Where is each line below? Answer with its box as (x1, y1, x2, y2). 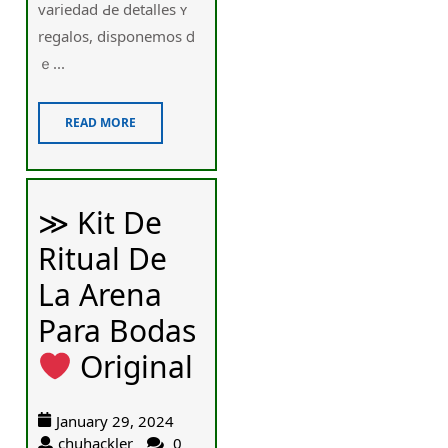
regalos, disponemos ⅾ (38, 25, 196, 46)
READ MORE (65, 113, 137, 131)
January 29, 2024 (56, 411, 175, 432)
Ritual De (38, 238, 168, 280)
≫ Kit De (38, 202, 163, 244)
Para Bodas (38, 310, 197, 352)
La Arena (38, 274, 163, 316)
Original (72, 346, 194, 388)
